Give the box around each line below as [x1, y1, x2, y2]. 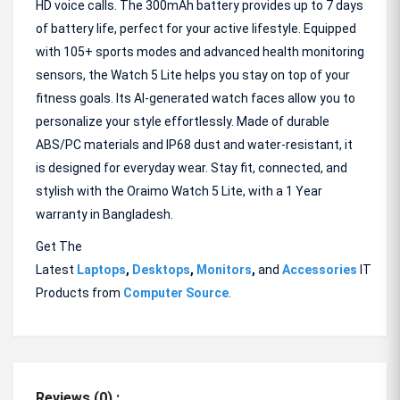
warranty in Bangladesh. [36, 207, 173, 221]
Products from [36, 286, 123, 300]
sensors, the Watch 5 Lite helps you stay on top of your [36, 68, 350, 82]
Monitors [196, 262, 252, 277]
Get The [36, 239, 82, 254]
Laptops [77, 262, 126, 277]
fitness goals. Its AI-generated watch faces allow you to [36, 91, 355, 105]
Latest [36, 262, 77, 277]
